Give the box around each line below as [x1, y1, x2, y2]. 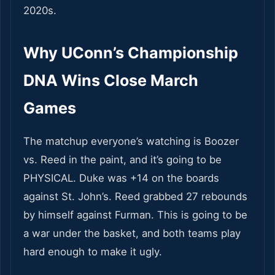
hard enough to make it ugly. [23, 246, 162, 258]
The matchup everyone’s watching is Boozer [23, 135, 239, 148]
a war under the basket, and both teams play [23, 227, 241, 240]
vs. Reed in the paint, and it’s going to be [23, 153, 222, 166]
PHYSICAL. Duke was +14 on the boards [23, 172, 219, 185]
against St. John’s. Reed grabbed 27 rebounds [23, 190, 247, 203]
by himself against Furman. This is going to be [23, 209, 247, 222]
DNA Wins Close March [23, 71, 198, 90]
